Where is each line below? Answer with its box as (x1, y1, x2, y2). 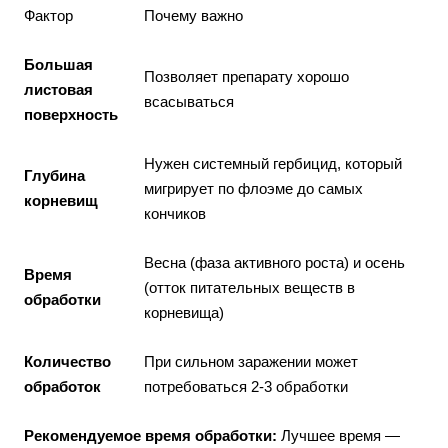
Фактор (24, 6, 73, 24)
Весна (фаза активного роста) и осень (144, 253, 405, 271)
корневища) (144, 303, 224, 321)
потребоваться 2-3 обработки (144, 377, 348, 395)
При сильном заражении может (144, 352, 358, 370)
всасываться (144, 92, 234, 110)
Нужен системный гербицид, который (144, 154, 402, 172)
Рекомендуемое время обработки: (24, 426, 277, 444)
